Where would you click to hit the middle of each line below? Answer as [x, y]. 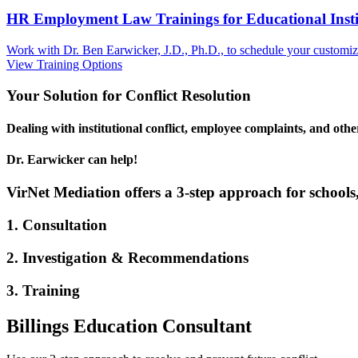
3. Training [43, 290]
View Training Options [64, 64]
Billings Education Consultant [129, 326]
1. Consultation [57, 225]
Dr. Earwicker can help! [72, 160]
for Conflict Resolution [177, 95]
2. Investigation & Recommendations [127, 257]
